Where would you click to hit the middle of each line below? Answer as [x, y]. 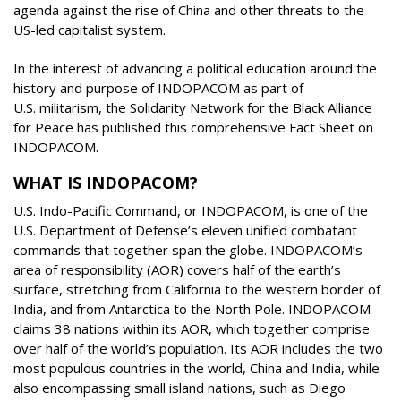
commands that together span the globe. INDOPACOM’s [188, 250]
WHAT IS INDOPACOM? [106, 183]
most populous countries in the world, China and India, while [196, 368]
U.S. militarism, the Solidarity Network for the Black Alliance [193, 107]
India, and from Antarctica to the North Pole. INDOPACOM [192, 309]
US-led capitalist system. [91, 30]
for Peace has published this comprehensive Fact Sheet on [193, 127]
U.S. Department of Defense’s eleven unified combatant [185, 230]
